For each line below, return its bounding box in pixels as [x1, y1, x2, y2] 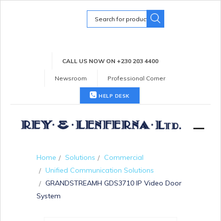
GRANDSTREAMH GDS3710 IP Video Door [45, 178, 182, 187]
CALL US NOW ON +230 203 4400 [62, 57, 158, 65]
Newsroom [55, 74, 87, 82]
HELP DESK [97, 93, 130, 99]
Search [86, 9, 110, 18]
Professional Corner [108, 74, 165, 82]
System [37, 191, 61, 200]
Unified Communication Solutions [45, 165, 154, 175]
